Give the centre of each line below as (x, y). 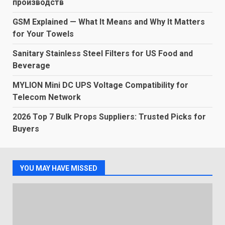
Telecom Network (47, 97)
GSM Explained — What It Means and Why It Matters (109, 22)
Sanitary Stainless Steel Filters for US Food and (103, 53)
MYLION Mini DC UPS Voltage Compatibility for (100, 85)
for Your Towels (43, 34)
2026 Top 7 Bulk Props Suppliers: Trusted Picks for (109, 117)
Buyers (26, 129)
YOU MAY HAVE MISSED (59, 168)
